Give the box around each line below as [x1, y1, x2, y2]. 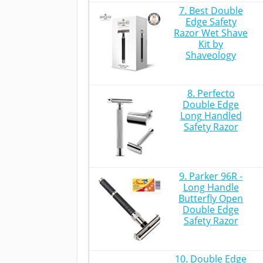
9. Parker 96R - [179, 170, 242, 183]
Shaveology [186, 49, 236, 62]
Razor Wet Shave [174, 26, 248, 39]
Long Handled [180, 109, 242, 122]
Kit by [198, 38, 223, 50]
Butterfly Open [178, 192, 243, 205]
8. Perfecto [187, 87, 235, 100]
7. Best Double [178, 4, 243, 17]
